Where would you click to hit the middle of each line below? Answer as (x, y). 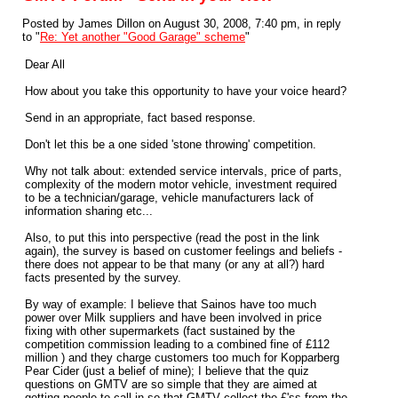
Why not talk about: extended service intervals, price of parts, (183, 171)
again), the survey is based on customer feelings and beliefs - (183, 251)
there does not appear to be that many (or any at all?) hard (175, 264)
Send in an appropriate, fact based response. (140, 118)
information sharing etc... (89, 211)
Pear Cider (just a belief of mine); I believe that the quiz (167, 371)
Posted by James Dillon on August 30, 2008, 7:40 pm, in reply (182, 24)
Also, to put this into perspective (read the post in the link (172, 238)
